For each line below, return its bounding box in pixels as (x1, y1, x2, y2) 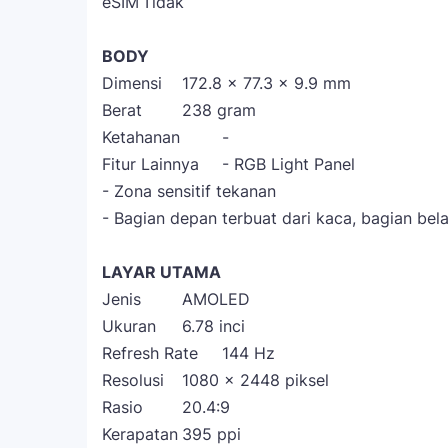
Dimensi (102, 73, 162, 93)
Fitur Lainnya (102, 154, 199, 174)
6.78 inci (182, 316, 245, 336)
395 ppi (182, 424, 241, 444)
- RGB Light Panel (222, 154, 355, 174)
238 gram (182, 100, 256, 120)
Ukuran (102, 316, 156, 336)
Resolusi (102, 370, 164, 390)
